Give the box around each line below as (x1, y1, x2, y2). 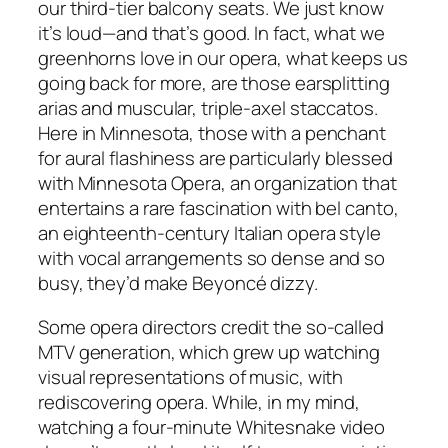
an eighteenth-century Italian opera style (38, 220, 381, 247)
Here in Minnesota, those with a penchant (38, 120, 386, 147)
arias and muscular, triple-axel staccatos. (38, 95, 378, 122)
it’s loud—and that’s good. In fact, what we (38, 20, 385, 47)
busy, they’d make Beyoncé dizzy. (38, 270, 318, 297)
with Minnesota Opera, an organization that (38, 170, 397, 197)
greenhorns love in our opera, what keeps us (38, 45, 408, 72)
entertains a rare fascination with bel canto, (38, 195, 399, 222)
